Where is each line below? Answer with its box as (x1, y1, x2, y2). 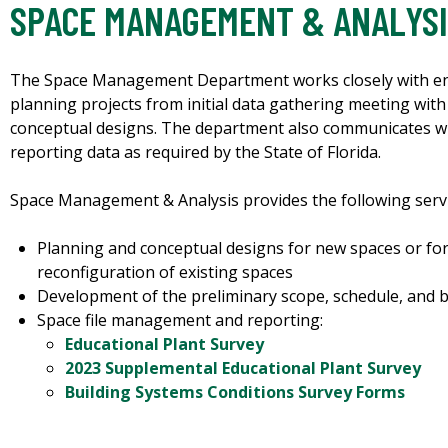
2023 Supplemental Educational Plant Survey (64, 357, 421, 380)
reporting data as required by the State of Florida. (10, 141, 381, 164)
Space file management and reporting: (37, 309, 324, 332)
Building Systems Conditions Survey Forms (64, 381, 405, 404)
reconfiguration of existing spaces (37, 261, 294, 284)
